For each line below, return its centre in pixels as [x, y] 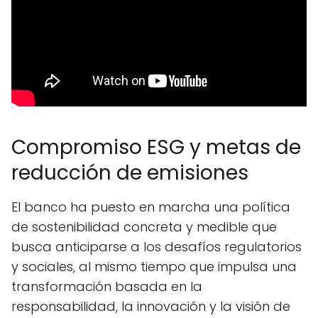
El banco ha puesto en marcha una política [151, 207]
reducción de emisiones [130, 172]
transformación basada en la [107, 286]
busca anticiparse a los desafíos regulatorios [157, 246]
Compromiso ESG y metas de [156, 147]
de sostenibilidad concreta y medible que [144, 226]
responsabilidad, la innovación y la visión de [151, 306]
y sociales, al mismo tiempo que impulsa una [154, 266]
